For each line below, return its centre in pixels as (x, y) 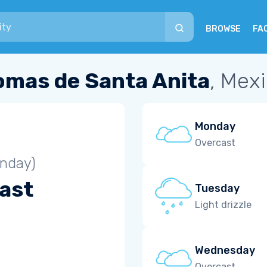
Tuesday (217, 188)
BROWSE (223, 29)
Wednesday (225, 250)
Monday (215, 126)
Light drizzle (223, 204)
